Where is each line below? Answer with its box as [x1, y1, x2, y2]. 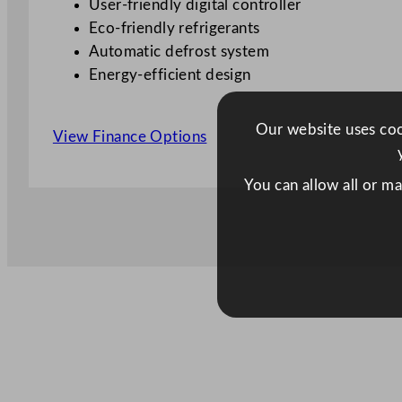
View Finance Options [52, 128, 207, 144]
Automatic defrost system [88, 43, 270, 59]
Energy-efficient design [88, 66, 251, 83]
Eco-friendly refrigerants [88, 20, 260, 36]
